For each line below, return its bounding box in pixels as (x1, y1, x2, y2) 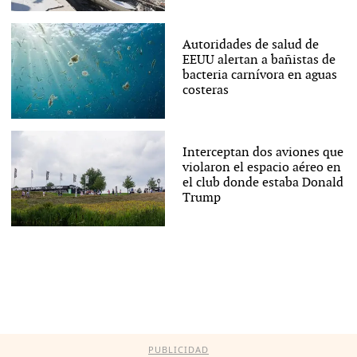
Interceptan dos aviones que (182, 144, 343, 160)
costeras (182, 82, 229, 98)
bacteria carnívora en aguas (182, 67, 337, 83)
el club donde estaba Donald (182, 175, 343, 190)
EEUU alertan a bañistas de (182, 52, 335, 68)
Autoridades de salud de (182, 37, 319, 53)
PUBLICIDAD (148, 343, 209, 355)
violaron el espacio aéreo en (182, 159, 341, 175)
